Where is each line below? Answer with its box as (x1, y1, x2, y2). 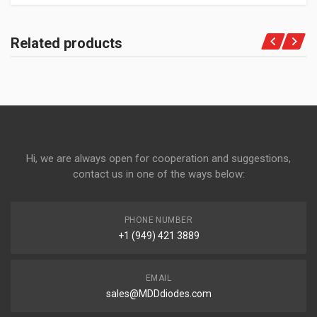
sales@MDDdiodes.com (105, 288, 212, 299)
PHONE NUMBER (124, 215, 193, 225)
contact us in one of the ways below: (72, 168, 245, 180)
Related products (11, 35, 122, 52)
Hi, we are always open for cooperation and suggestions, (26, 152, 291, 165)
